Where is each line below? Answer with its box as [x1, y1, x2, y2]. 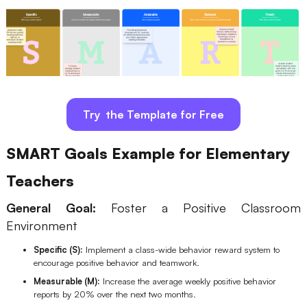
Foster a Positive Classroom [95, 200, 302, 216]
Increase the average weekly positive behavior [99, 275, 276, 286]
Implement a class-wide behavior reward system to [82, 243, 280, 255]
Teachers [5, 171, 74, 190]
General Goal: [5, 200, 96, 216]
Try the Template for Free [82, 107, 224, 121]
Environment [5, 218, 77, 234]
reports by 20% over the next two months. [33, 288, 196, 299]
